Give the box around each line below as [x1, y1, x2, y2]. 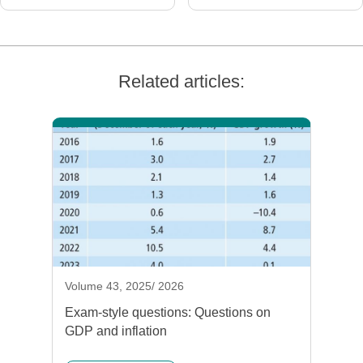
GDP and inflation [65, 324, 167, 339]
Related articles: [118, 71, 245, 92]
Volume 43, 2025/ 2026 [65, 280, 184, 293]
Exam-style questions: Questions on [65, 305, 271, 320]
